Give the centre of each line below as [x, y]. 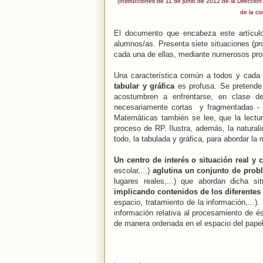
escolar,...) [133, 171]
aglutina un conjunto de [197, 171]
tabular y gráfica [144, 86]
